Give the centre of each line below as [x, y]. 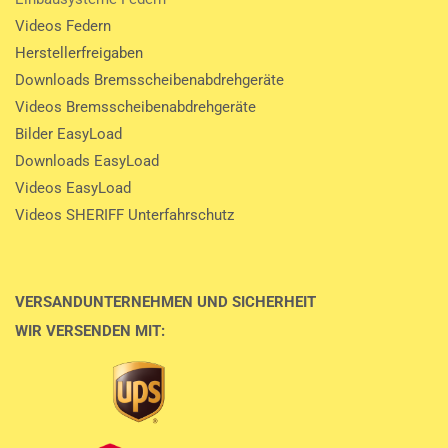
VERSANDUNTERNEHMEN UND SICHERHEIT [165, 302]
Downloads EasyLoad [87, 161]
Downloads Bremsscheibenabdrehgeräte [149, 80]
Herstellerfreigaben [79, 53]
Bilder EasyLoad [68, 134]
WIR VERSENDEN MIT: [90, 331]
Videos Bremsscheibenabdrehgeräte [135, 107]
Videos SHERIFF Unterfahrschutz [124, 215]
